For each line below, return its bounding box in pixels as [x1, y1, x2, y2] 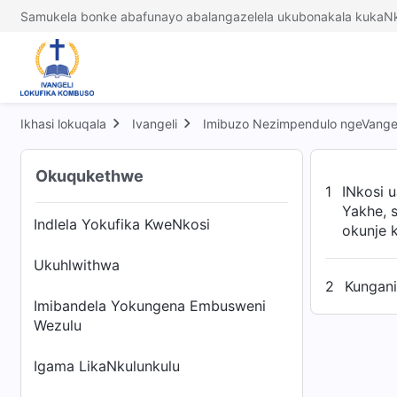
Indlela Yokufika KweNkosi [34, 215, 210, 233]
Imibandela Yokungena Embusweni [34, 297, 266, 315]
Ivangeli [132, 116, 177, 131]
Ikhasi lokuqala [20, 116, 106, 131]
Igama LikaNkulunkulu [34, 357, 180, 375]
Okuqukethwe [35, 167, 144, 185]
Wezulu [34, 316, 82, 334]
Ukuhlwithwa [34, 256, 120, 274]
